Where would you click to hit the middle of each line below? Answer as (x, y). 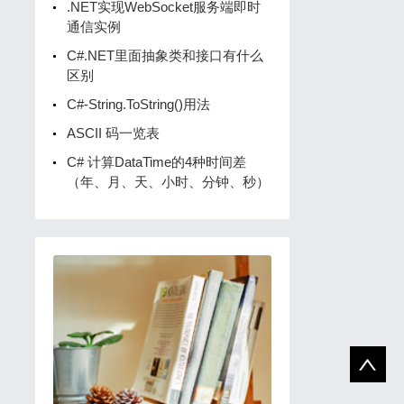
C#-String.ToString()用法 (138, 105)
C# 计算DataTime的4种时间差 (156, 162)
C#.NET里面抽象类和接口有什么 (165, 56)
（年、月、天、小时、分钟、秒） (168, 182)
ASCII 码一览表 (113, 133)
